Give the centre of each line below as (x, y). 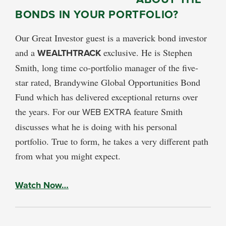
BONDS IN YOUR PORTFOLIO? (97, 14)
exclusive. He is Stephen (147, 52)
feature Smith (157, 111)
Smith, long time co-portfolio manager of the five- (107, 67)
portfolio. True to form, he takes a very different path (112, 141)
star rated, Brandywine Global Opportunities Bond (108, 82)
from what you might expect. (68, 156)
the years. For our (49, 111)
